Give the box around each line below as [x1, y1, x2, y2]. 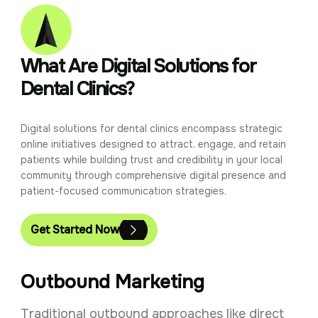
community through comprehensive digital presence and [20, 169, 286, 182]
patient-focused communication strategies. [20, 185, 226, 198]
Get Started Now [30, 223, 119, 238]
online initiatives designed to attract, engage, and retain [20, 138, 286, 151]
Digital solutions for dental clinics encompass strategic [20, 122, 283, 136]
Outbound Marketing [20, 270, 204, 294]
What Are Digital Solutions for [20, 55, 256, 79]
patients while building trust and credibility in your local [20, 153, 283, 167]
